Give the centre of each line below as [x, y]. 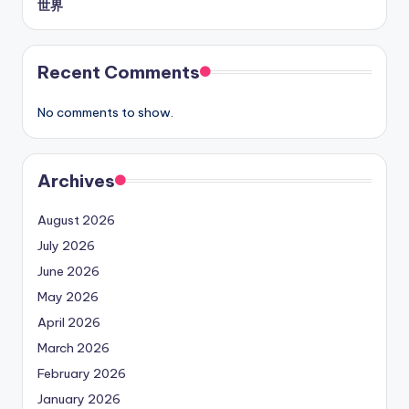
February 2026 [82, 374]
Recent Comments [119, 73]
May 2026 [68, 297]
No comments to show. [105, 113]
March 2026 [73, 348]
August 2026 [76, 220]
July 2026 [66, 246]
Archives [76, 181]
